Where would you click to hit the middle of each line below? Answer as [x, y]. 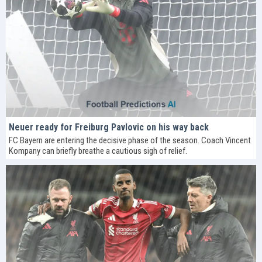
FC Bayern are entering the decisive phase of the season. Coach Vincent [130, 141]
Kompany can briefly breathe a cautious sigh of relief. [98, 151]
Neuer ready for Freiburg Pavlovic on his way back [109, 127]
